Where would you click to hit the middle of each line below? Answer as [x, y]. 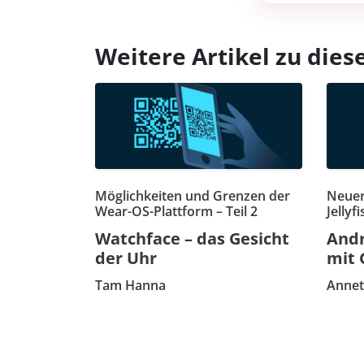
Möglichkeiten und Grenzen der [193, 195]
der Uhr [126, 258]
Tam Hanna [130, 285]
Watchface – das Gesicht [192, 238]
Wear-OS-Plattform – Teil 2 [176, 211]
